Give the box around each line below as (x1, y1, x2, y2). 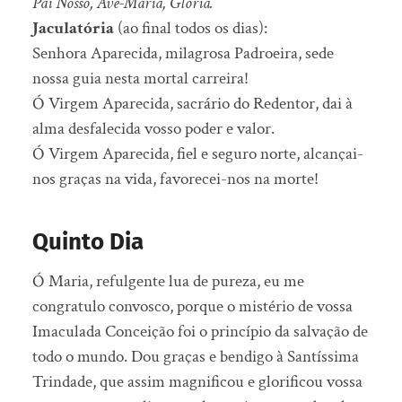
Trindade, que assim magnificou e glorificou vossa (31, 371, 363, 394)
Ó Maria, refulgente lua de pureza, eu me (31, 270, 304, 293)
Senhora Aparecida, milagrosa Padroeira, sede (31, 42, 334, 66)
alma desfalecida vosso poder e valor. (31, 118, 275, 141)
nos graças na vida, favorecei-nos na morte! (31, 168, 319, 191)
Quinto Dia (31, 228, 144, 257)
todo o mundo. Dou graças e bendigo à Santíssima (31, 345, 359, 369)
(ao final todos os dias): (113, 17, 267, 40)
